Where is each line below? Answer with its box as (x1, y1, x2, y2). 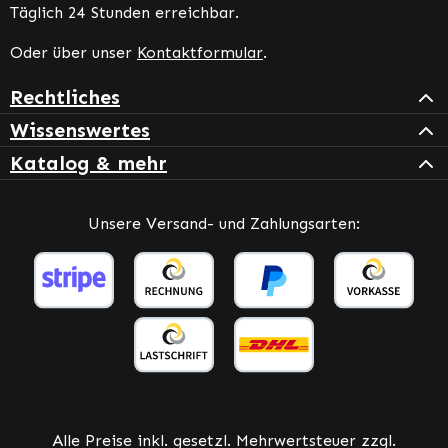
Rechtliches (10, 85, 120, 110)
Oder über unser (10, 43, 137, 63)
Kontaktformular (137, 43, 263, 63)
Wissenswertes (10, 118, 150, 143)
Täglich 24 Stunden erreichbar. (10, 3, 239, 23)
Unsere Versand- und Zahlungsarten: (88, 214, 360, 234)
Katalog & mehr (10, 151, 167, 176)
